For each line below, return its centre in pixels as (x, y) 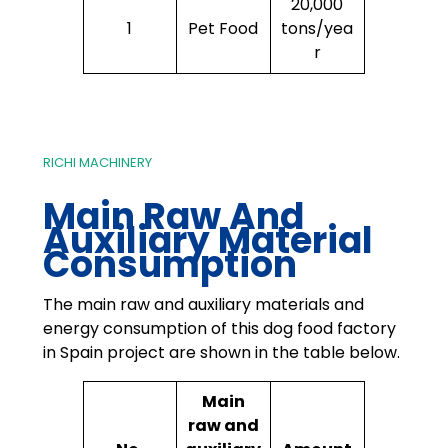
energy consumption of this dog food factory (219, 328)
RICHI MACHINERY (97, 162)
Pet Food (223, 28)
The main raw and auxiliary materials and (203, 304)
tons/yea (317, 28)
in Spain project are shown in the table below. (221, 352)
